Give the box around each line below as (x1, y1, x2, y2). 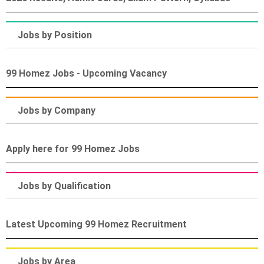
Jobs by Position (18, 29, 92, 41)
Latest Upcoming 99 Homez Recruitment (6, 219, 187, 230)
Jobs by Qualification (18, 180, 111, 192)
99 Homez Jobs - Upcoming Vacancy (6, 68, 167, 79)
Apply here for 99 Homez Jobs (6, 143, 140, 154)
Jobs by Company (18, 105, 95, 116)
